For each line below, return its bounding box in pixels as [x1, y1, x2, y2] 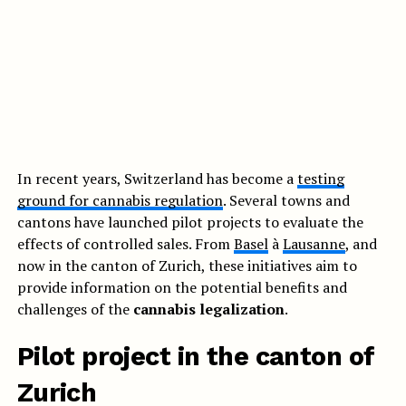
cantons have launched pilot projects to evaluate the [16, 212, 363, 233]
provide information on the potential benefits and [16, 277, 347, 298]
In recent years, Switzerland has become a [16, 169, 297, 189]
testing [296, 169, 344, 189]
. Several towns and [222, 190, 350, 211]
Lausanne [282, 234, 345, 255]
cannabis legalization [132, 299, 285, 320]
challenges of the [16, 299, 133, 320]
